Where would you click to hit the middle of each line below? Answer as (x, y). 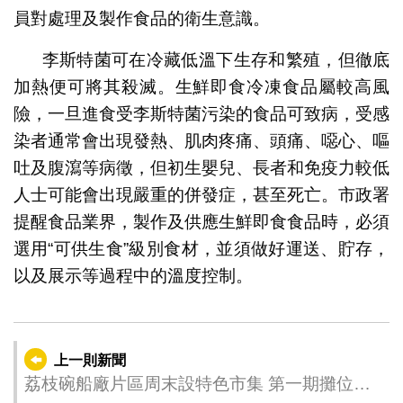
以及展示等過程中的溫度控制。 (133, 275)
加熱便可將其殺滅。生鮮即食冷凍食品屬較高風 (201, 86)
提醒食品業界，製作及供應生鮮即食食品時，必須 (201, 221)
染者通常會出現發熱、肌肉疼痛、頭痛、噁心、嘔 (201, 140)
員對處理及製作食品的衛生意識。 (141, 18)
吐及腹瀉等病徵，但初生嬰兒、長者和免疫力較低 (201, 167)
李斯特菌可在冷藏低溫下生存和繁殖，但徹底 (216, 59)
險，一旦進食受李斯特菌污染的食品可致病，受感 (201, 113)
